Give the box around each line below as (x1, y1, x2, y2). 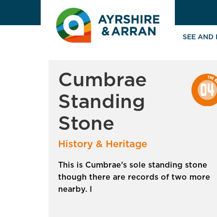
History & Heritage (58, 139, 147, 149)
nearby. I (58, 185, 92, 193)
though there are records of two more (58, 173, 210, 181)
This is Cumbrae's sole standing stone (58, 161, 207, 169)
